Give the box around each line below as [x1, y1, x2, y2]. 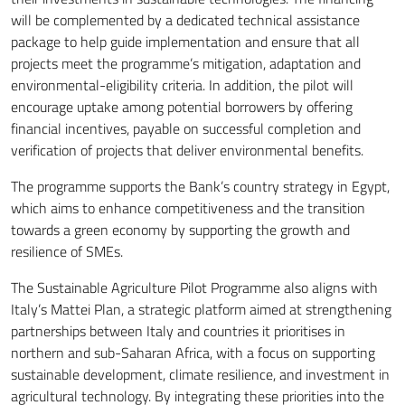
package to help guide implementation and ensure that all [11, 30, 360, 52]
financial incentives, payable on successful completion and [11, 117, 361, 139]
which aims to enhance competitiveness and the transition [11, 196, 365, 219]
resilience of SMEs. [11, 240, 123, 262]
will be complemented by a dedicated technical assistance [11, 8, 360, 31]
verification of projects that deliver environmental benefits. [11, 138, 363, 161]
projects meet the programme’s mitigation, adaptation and [11, 52, 361, 74]
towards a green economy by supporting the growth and [11, 218, 350, 240]
